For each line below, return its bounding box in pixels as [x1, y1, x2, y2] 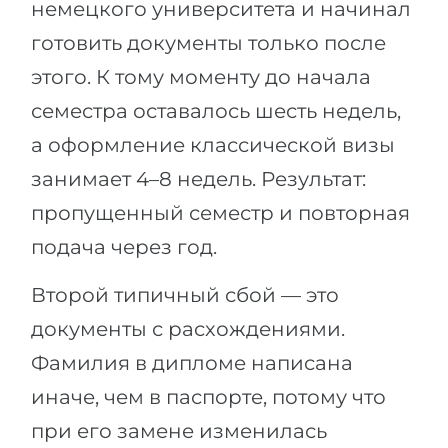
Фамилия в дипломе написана [31, 350, 353, 375]
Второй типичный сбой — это [31, 282, 339, 307]
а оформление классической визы [31, 132, 395, 157]
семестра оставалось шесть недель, [31, 98, 401, 123]
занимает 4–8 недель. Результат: [31, 166, 366, 191]
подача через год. [31, 234, 217, 259]
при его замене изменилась [31, 418, 327, 443]
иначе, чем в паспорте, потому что [31, 384, 386, 409]
